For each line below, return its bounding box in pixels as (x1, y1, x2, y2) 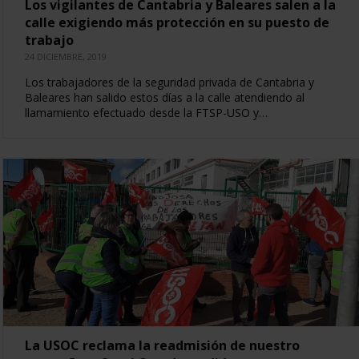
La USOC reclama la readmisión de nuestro (24, 336, 300, 354)
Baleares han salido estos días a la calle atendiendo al (24, 89, 305, 105)
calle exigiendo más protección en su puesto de (24, 13, 329, 31)
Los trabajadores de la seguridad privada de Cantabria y (24, 74, 314, 90)
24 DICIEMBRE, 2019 (24, 50, 107, 63)
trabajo (24, 30, 74, 49)
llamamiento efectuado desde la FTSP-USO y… (24, 104, 268, 120)
